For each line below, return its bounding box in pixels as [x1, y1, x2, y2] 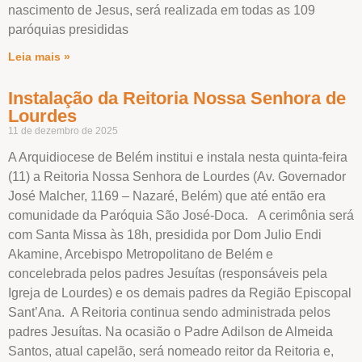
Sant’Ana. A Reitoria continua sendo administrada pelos [8, 305, 330, 319]
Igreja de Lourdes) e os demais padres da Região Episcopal [8, 285, 351, 300]
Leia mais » [8, 49, 70, 63]
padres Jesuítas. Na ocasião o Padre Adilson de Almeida [8, 324, 333, 339]
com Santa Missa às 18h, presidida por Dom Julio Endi [8, 227, 322, 242]
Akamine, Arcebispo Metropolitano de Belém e [8, 246, 273, 261]
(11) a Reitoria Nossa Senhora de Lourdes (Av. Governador [8, 169, 346, 183]
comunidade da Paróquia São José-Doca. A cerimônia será [8, 208, 354, 222]
